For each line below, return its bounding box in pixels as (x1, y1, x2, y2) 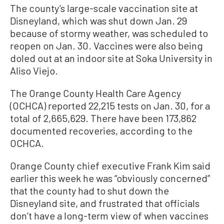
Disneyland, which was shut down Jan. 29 (10, 14, 187, 26)
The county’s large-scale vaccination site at (10, 2, 198, 14)
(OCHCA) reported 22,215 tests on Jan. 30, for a (10, 99, 210, 111)
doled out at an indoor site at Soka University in (10, 52, 212, 64)
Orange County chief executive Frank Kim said (10, 159, 210, 171)
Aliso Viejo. (10, 64, 58, 76)
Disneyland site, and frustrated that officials (10, 197, 199, 209)
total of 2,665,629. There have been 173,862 (10, 112, 196, 124)
